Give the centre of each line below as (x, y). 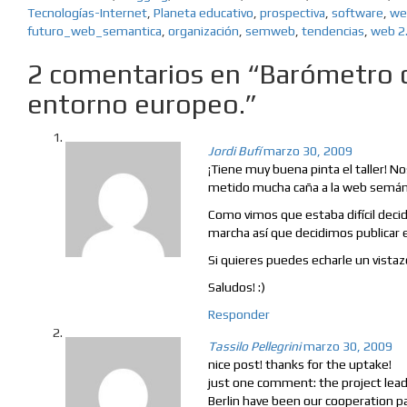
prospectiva (293, 13)
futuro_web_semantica (94, 31)
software (357, 13)
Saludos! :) (237, 288)
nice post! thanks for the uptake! (300, 365)
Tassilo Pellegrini (255, 347)
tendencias (333, 31)
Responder (239, 315)
